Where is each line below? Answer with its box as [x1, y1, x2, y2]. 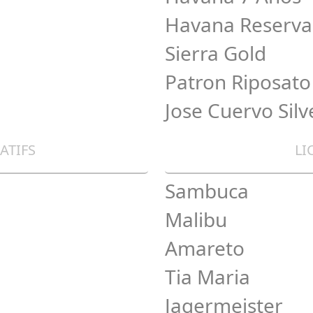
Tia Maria [165, 263, 250, 290]
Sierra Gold [165, 40, 266, 66]
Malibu [165, 206, 227, 233]
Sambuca [165, 177, 249, 204]
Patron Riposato [165, 68, 311, 95]
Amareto [165, 235, 245, 261]
